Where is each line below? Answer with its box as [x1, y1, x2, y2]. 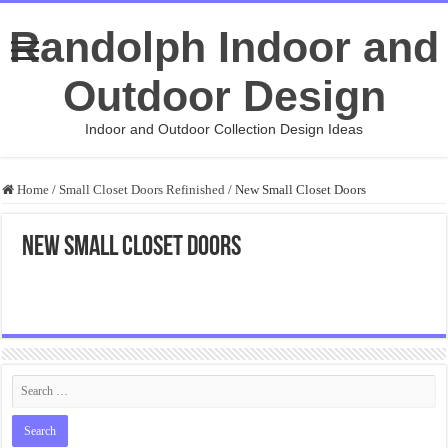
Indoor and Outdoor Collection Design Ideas [85, 121, 363, 137]
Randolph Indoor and [9, 23, 439, 71]
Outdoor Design [62, 72, 386, 120]
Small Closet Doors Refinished [59, 182, 226, 197]
